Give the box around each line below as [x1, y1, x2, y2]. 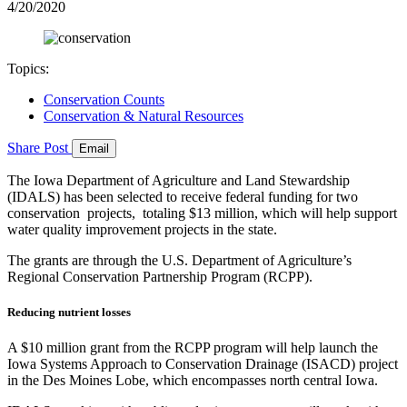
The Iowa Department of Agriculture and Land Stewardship [7, 172, 350, 188]
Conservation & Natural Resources [44, 107, 243, 124]
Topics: [7, 60, 49, 76]
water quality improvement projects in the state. [7, 221, 277, 237]
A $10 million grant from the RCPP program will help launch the [7, 340, 378, 355]
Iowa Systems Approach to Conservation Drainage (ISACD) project [7, 356, 398, 372]
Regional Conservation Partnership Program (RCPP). [7, 268, 313, 284]
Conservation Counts [44, 91, 164, 107]
